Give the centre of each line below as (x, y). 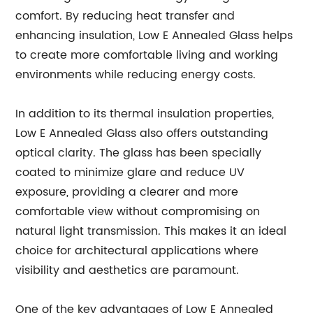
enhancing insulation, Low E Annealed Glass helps (154, 36)
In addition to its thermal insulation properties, (145, 114)
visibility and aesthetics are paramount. (128, 271)
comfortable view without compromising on (138, 212)
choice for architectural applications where (137, 251)
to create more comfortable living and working (147, 56)
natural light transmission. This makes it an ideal (151, 232)
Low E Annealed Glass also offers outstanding (142, 134)
